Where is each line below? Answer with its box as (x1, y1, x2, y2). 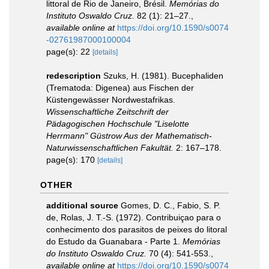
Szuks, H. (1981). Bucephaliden (103, 71, 223, 80)
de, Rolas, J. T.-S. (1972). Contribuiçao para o (46, 213, 221, 222)
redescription (46, 71, 101, 80)
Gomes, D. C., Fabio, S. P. (121, 201, 220, 210)
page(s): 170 (46, 155, 97, 165)
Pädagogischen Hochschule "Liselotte (46, 119, 189, 128)
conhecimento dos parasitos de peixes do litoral (46, 225, 227, 234)
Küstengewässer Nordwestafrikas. (46, 95, 175, 104)
